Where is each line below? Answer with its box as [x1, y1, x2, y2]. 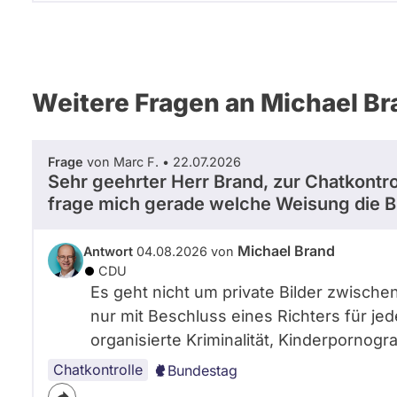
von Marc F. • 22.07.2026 [83, 154, 241, 169]
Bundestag [167, 362, 237, 379]
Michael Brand [237, 242, 335, 260]
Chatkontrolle [53, 361, 143, 378]
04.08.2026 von [133, 244, 237, 259]
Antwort [83, 244, 133, 259]
